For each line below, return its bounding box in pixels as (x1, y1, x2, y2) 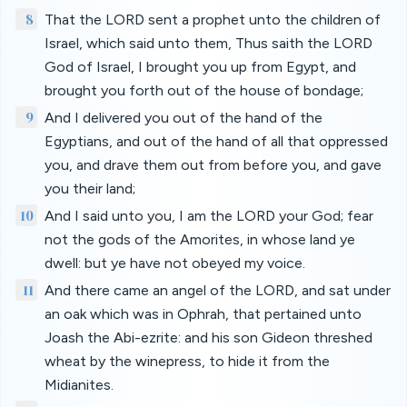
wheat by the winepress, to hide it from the (45, 352, 330, 370)
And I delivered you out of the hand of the (45, 109, 323, 126)
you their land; (45, 180, 135, 197)
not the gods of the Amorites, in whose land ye (45, 231, 355, 248)
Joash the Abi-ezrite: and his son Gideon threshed (45, 329, 372, 346)
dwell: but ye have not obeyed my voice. (45, 254, 305, 272)
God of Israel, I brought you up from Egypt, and (45, 58, 356, 75)
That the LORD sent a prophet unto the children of (45, 11, 381, 28)
